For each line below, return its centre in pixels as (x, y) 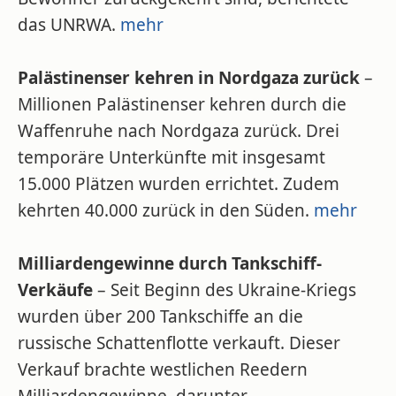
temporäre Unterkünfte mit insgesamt (171, 157)
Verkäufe (55, 290)
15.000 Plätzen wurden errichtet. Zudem (179, 184)
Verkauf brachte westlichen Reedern (163, 369)
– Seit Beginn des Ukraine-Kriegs (225, 290)
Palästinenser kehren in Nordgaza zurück (189, 78)
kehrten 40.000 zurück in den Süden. (166, 210)
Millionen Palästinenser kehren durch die (182, 104)
